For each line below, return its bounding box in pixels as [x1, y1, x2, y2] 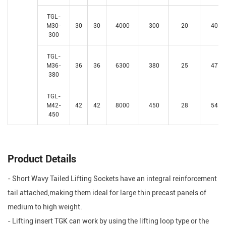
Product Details [8, 151, 76, 165]
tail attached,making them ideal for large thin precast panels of [8, 187, 206, 197]
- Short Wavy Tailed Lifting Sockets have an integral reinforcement [8, 173, 217, 183]
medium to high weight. [8, 201, 82, 211]
